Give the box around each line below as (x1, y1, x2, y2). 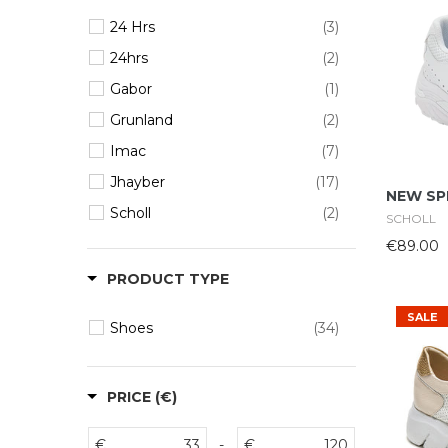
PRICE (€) (107, 388, 177, 406)
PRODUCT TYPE (107, 270, 229, 288)
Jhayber (110, 173, 165, 191)
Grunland (110, 111, 173, 129)
